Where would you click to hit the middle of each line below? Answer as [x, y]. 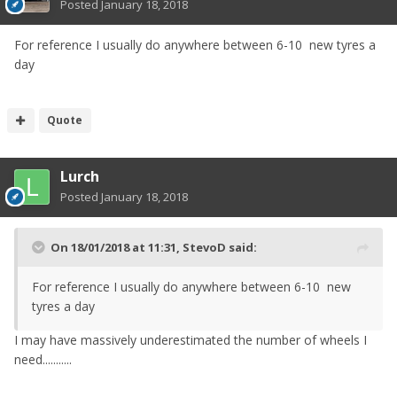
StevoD [204, 247]
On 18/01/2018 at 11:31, [117, 247]
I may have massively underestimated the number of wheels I [191, 339]
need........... [43, 359]
